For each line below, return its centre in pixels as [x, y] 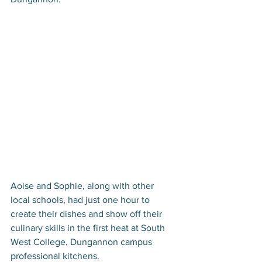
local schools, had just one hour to [81, 200]
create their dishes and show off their [87, 214]
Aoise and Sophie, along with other [83, 186]
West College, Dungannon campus [82, 242]
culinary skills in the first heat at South [89, 228]
